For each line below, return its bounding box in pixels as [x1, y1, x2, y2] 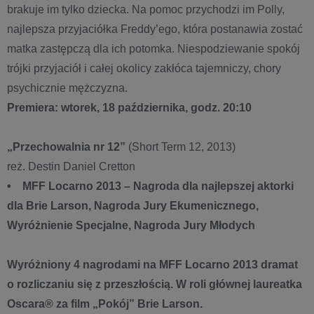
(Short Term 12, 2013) [125, 141, 235, 153]
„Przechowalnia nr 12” [7, 141, 125, 153]
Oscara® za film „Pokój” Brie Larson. [7, 298, 203, 310]
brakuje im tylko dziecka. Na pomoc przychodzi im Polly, [7, 4, 285, 15]
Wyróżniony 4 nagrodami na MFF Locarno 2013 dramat [7, 259, 298, 271]
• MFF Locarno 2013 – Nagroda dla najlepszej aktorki [7, 180, 294, 192]
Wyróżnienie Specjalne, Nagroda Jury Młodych [7, 219, 255, 231]
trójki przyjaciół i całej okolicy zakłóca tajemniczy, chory [7, 62, 281, 74]
